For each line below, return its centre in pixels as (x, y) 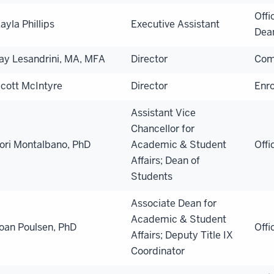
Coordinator (158, 251)
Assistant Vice (163, 113)
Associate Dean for (174, 203)
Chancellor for (163, 128)
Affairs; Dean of (165, 160)
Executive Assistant (175, 24)
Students (152, 176)
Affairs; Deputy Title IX (182, 235)
